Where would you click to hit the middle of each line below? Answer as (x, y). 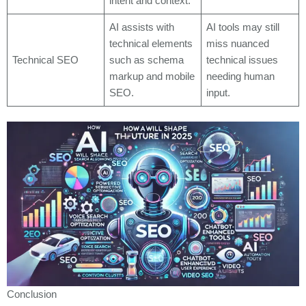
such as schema (147, 60)
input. (219, 93)
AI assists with (142, 27)
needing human (241, 76)
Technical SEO (46, 60)
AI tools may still (243, 27)
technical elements (151, 43)
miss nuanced (238, 43)
